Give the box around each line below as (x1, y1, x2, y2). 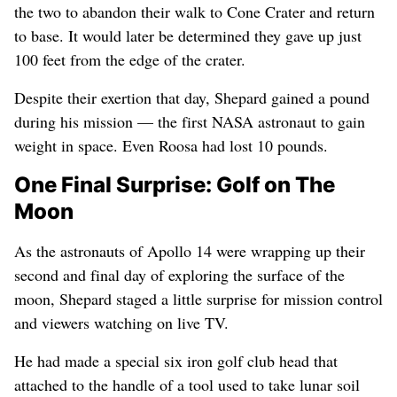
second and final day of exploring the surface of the (14, 264, 345, 285)
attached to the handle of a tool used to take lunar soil (14, 374, 360, 395)
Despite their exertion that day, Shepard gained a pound (14, 87, 370, 108)
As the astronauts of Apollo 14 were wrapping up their (14, 240, 365, 261)
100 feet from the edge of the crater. (14, 49, 245, 70)
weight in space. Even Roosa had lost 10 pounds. (14, 135, 328, 156)
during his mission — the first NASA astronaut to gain (14, 111, 365, 132)
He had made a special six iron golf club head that (14, 350, 338, 371)
